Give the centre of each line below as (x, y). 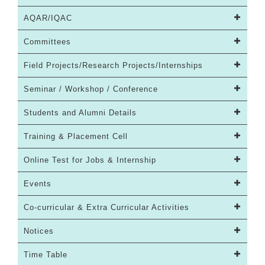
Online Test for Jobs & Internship (90, 160)
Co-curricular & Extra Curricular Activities (106, 208)
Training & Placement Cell (76, 137)
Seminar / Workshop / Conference (91, 89)
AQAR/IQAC (48, 18)
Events (38, 184)
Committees (47, 42)
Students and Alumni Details (80, 113)
